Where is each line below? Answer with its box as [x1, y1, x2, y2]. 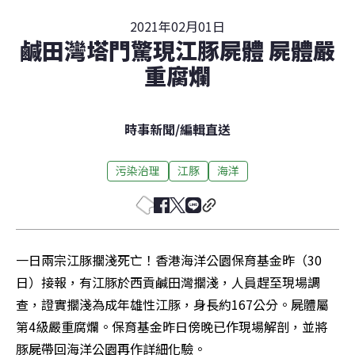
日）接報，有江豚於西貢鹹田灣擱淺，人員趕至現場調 [16, 272, 320, 292]
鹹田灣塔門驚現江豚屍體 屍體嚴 [20, 33, 335, 66]
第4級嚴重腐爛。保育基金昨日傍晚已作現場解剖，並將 [16, 316, 327, 336]
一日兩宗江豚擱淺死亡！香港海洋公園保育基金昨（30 [16, 250, 322, 269]
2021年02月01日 [130, 16, 225, 36]
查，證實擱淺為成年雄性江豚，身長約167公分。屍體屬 [16, 294, 329, 314]
